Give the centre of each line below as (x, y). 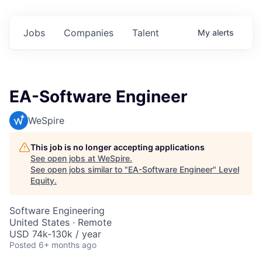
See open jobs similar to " (79, 169)
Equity (42, 180)
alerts (223, 32)
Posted (23, 245)
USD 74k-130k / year (55, 234)
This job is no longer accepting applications (118, 147)
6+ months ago (68, 245)
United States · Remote (61, 222)
